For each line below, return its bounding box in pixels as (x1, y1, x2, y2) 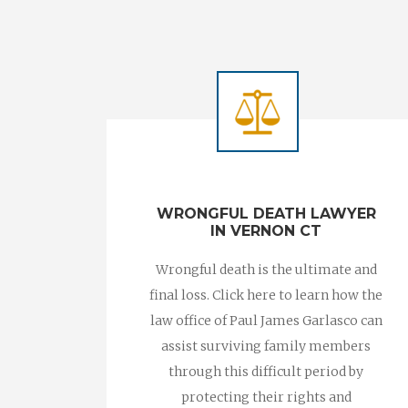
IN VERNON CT (210, 222, 321, 240)
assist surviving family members (161, 338, 371, 354)
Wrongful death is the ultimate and (155, 261, 377, 278)
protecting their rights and (180, 389, 352, 405)
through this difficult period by (168, 363, 363, 380)
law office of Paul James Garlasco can (149, 312, 382, 329)
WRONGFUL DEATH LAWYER (156, 205, 376, 222)
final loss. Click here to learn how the (149, 287, 382, 303)
